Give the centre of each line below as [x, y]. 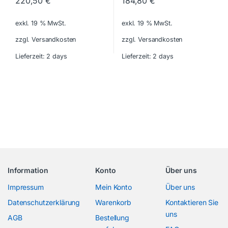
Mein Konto [113, 187]
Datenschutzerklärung [44, 203]
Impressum [26, 187]
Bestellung [112, 218]
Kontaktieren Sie [192, 203]
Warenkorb [113, 203]
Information [28, 170]
